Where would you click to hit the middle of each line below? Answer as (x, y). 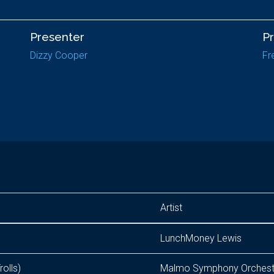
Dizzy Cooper (59, 55)
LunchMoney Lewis (201, 238)
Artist (171, 208)
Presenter (57, 37)
